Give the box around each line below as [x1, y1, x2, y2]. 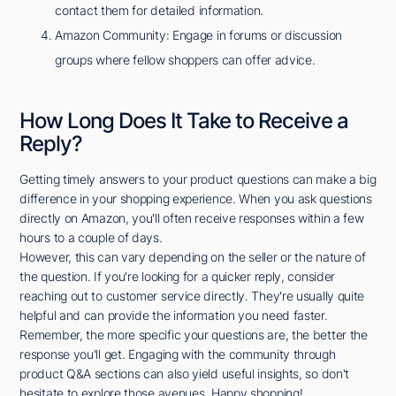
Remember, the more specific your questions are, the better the [19, 327, 368, 343]
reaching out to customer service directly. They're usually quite [19, 288, 365, 304]
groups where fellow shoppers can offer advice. [55, 52, 316, 68]
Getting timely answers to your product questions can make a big [19, 171, 377, 187]
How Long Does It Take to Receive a [19, 108, 349, 134]
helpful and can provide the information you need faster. [19, 308, 328, 324]
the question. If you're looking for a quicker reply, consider [19, 269, 336, 285]
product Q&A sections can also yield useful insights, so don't [19, 366, 350, 382]
